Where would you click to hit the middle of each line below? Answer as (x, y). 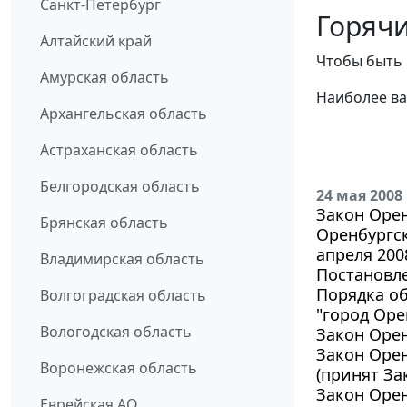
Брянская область (104, 222)
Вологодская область (116, 331)
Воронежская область (119, 367)
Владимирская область (122, 258)
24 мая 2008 (359, 195)
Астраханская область (119, 149)
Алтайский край (96, 40)
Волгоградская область (123, 295)
